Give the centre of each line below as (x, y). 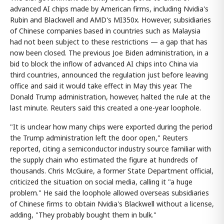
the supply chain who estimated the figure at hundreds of (104, 160)
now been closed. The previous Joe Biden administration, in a (109, 53)
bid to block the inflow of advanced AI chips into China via (104, 64)
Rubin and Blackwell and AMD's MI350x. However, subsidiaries (110, 20)
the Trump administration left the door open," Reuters (99, 138)
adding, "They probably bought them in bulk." (83, 215)
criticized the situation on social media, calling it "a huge (101, 182)
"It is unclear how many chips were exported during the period (111, 127)
